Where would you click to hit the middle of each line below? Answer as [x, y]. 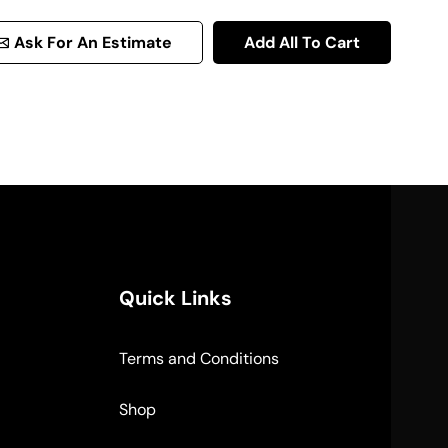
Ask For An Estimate [92, 42]
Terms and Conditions [198, 359]
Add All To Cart [302, 42]
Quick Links [175, 298]
